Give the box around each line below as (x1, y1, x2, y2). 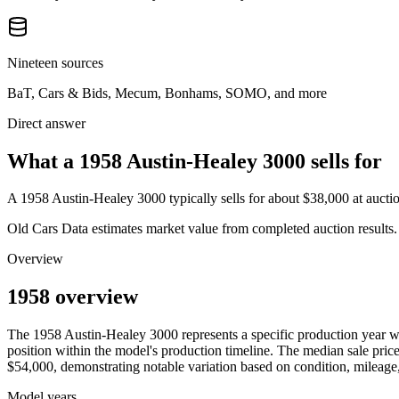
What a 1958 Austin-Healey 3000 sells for (7, 149, 382, 173)
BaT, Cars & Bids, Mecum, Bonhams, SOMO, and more (7, 85, 327, 101)
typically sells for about (166, 191, 299, 207)
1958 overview (7, 285, 138, 309)
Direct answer (7, 115, 85, 131)
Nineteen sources (7, 54, 103, 70)
